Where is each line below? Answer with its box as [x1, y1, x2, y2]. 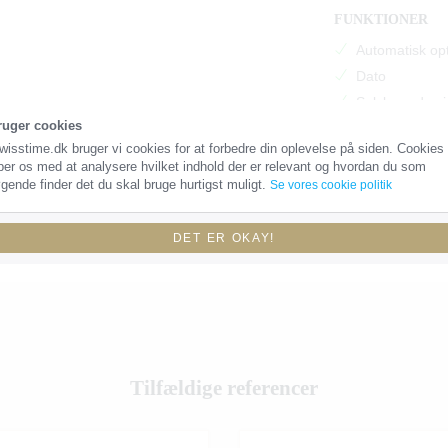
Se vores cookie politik [269, 178, 392, 192]
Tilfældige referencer [130, 376, 318, 401]
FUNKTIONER [334, 12, 428, 28]
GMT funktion [351, 120, 442, 137]
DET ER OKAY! [172, 231, 276, 245]
